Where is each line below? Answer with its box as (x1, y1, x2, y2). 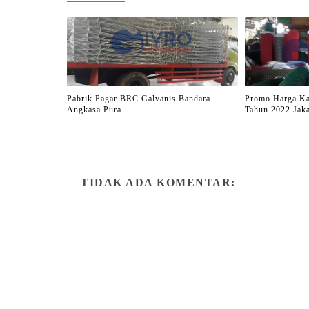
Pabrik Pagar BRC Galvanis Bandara (67, 93, 210, 103)
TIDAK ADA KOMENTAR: (81, 177, 236, 188)
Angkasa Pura (67, 104, 121, 114)
